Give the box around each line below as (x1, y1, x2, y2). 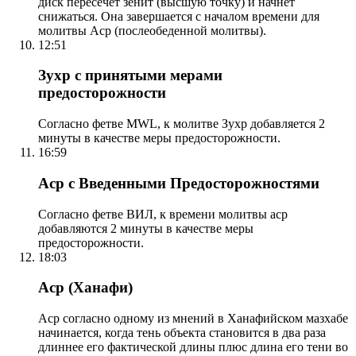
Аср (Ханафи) (38, 279, 133, 296)
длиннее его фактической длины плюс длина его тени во (38, 339, 348, 354)
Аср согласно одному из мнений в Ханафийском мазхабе (38, 311, 348, 325)
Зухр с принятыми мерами (38, 67, 222, 84)
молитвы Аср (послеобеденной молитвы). (38, 23, 266, 37)
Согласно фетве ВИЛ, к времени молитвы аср (38, 207, 288, 221)
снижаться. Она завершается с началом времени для (38, 9, 319, 23)
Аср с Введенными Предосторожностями (38, 174, 319, 192)
